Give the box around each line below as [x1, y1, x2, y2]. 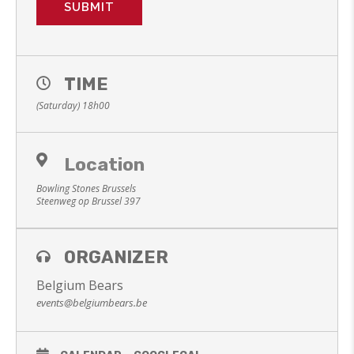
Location [64, 153, 145, 175]
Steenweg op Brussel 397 [36, 194, 141, 208]
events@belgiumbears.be [36, 296, 147, 310]
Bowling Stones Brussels [36, 182, 136, 195]
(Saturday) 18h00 [36, 99, 110, 112]
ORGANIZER [64, 247, 168, 268]
